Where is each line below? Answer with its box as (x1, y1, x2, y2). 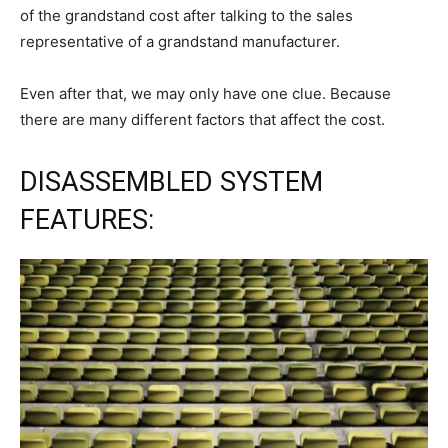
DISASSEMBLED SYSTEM (20, 165, 323, 198)
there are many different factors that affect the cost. (20, 109, 385, 129)
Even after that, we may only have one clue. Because (20, 83, 391, 103)
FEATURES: (20, 203, 154, 236)
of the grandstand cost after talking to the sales (20, 5, 353, 25)
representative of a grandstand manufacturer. (20, 31, 340, 51)
